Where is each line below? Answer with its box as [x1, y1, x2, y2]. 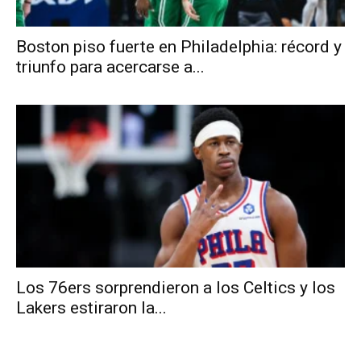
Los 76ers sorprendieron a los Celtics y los [16, 277, 335, 297]
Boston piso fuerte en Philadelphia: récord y [16, 37, 342, 57]
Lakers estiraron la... [16, 297, 167, 317]
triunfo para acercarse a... [16, 57, 205, 77]
